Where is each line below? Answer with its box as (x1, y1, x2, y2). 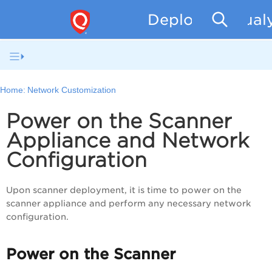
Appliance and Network (6, 129, 249, 153)
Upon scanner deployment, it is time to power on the (6, 185, 242, 195)
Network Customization (27, 86, 117, 95)
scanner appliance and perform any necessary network (6, 199, 251, 209)
